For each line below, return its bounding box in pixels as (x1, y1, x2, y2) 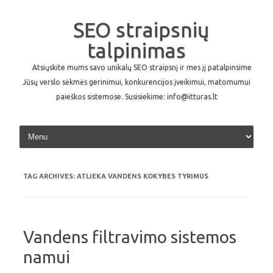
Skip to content (136, 122, 194, 132)
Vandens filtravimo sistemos (23, 227, 236, 246)
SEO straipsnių (73, 18, 210, 41)
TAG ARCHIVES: (23, 172, 77, 180)
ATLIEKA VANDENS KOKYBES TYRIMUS (77, 172, 208, 180)
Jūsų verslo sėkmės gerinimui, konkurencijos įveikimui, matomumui (23, 78, 250, 86)
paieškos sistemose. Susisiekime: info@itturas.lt (55, 93, 218, 101)
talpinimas (87, 38, 186, 62)
